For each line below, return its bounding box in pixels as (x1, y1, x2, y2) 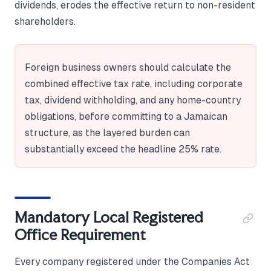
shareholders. (15, 16, 76, 27)
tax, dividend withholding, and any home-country (25, 94, 241, 105)
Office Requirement (15, 225, 146, 244)
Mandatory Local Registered (15, 207, 203, 226)
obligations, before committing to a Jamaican (25, 111, 227, 122)
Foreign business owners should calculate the (25, 62, 231, 73)
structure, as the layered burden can (25, 127, 190, 138)
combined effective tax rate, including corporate (25, 78, 243, 89)
